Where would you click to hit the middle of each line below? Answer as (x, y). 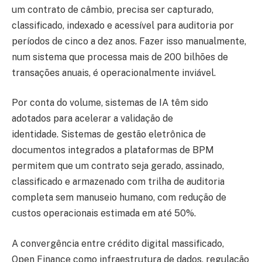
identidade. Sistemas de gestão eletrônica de (109, 135)
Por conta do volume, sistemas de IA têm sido (110, 103)
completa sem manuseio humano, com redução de (119, 198)
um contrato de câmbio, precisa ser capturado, (113, 9)
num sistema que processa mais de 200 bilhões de (120, 57)
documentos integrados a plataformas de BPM (113, 150)
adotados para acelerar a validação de (92, 119)
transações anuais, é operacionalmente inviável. (116, 73)
